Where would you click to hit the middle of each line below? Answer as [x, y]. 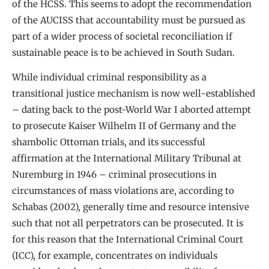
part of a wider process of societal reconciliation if [122, 36]
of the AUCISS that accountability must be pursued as [128, 20]
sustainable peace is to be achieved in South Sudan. [123, 52]
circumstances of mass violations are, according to [123, 191]
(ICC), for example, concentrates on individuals [115, 256]
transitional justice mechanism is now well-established [134, 94]
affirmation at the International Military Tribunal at [127, 159]
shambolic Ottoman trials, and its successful [109, 142]
